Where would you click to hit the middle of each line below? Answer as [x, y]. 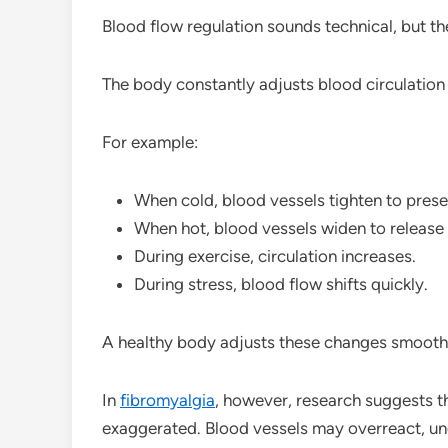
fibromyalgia [167, 399]
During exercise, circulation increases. [275, 255]
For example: [150, 141]
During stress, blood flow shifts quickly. [281, 283]
